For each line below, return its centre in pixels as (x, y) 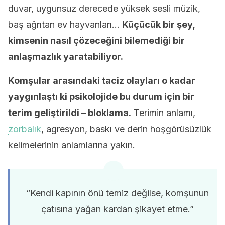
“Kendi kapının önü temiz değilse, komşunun (118, 193)
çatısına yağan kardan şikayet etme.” (118, 209)
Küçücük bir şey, (158, 24)
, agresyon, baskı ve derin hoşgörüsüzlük (126, 129)
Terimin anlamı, (163, 113)
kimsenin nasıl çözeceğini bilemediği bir (96, 40)
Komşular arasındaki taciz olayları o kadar (102, 81)
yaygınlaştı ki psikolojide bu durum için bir (101, 97)
